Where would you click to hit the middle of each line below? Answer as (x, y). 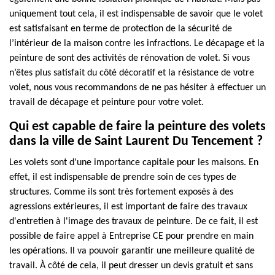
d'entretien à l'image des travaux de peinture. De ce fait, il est (134, 222)
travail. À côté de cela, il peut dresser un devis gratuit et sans (131, 266)
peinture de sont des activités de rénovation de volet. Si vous (130, 58)
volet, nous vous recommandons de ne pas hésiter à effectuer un (137, 88)
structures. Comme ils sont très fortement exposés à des (121, 192)
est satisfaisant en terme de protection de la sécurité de (121, 29)
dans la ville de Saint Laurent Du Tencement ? (136, 141)
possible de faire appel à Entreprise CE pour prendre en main (131, 236)
